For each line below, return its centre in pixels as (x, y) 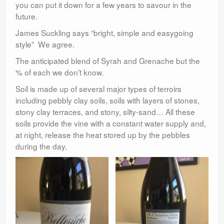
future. (26, 16)
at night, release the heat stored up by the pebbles (103, 135)
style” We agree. (45, 44)
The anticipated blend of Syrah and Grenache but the (108, 61)
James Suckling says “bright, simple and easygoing (104, 33)
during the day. (41, 146)
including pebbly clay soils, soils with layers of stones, (107, 100)
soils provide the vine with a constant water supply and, (111, 123)
